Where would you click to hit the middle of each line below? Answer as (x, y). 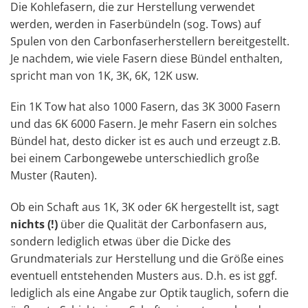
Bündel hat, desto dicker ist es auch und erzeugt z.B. (145, 141)
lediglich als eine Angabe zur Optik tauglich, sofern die (150, 293)
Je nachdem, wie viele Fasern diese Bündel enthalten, (146, 58)
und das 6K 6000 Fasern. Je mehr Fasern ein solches (144, 124)
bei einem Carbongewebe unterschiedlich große (135, 158)
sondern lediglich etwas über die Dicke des (121, 242)
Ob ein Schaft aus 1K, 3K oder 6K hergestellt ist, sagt (145, 207)
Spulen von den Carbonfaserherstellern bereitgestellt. (150, 41)
